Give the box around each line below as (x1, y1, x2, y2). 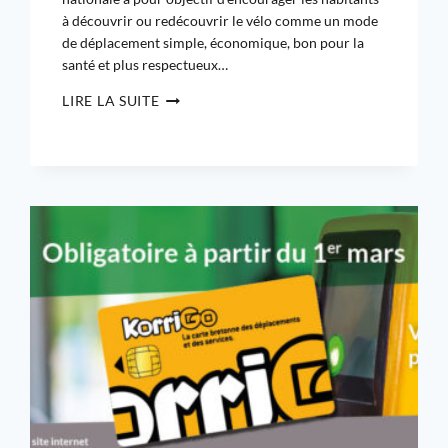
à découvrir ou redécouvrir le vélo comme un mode (62, 12, 379, 30)
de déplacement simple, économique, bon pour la (62, 34, 365, 52)
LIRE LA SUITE (62, 92, 160, 110)
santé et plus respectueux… (62, 56, 229, 74)
